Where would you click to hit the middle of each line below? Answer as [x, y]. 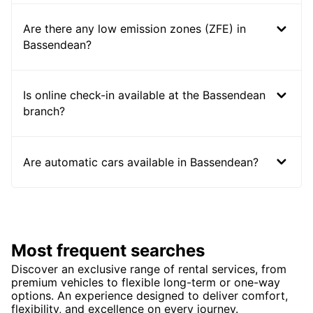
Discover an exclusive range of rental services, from [149, 269]
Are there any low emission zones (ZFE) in [134, 29]
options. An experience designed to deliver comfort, [150, 296]
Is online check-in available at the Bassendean [144, 95]
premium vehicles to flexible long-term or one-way [146, 283]
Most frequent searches [108, 251]
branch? [44, 111]
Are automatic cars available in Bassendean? [141, 162]
